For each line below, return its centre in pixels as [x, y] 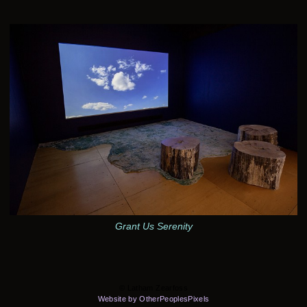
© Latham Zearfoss [153, 288]
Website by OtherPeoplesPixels [153, 299]
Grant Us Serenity [153, 226]
